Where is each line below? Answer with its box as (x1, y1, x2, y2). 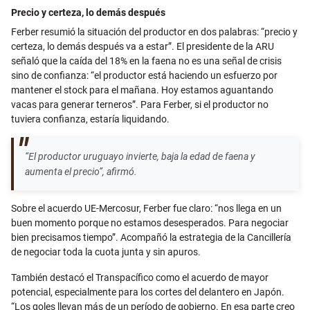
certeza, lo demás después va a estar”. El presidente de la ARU (11, 41, 274, 53)
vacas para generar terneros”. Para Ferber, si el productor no (11, 99, 268, 111)
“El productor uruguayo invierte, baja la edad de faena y (25, 151, 255, 163)
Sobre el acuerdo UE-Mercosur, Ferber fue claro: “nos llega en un (11, 203, 282, 215)
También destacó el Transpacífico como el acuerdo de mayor (11, 272, 268, 284)
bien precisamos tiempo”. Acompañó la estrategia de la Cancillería (11, 232, 291, 244)
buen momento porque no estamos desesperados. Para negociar (11, 217, 289, 229)
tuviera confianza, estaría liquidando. (11, 113, 170, 125)
